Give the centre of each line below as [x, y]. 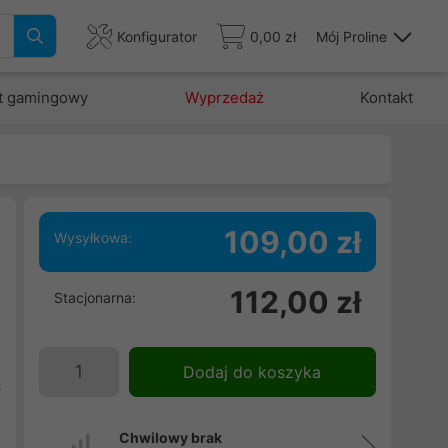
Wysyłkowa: [92, 237]
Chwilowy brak [170, 437]
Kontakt [386, 97]
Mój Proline [351, 36]
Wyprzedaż [224, 97]
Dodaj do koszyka [252, 372]
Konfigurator [157, 36]
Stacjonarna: [94, 297]
